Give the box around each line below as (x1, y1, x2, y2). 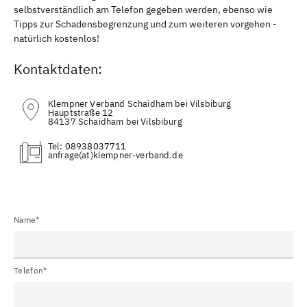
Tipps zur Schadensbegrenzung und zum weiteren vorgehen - (14, 17, 277, 30)
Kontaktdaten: (14, 59, 102, 78)
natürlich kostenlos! (14, 32, 99, 45)
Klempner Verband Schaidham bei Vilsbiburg (48, 97, 232, 110)
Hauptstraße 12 (48, 106, 114, 119)
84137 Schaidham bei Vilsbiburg (48, 115, 182, 127)
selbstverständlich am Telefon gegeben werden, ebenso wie (14, 3, 273, 16)
